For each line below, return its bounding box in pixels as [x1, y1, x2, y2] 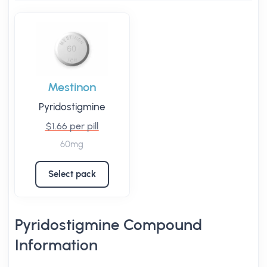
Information [15, 236, 98, 254]
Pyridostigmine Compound [15, 216, 202, 234]
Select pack [48, 169, 96, 179]
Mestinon [48, 80, 97, 94]
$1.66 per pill [45, 120, 98, 132]
